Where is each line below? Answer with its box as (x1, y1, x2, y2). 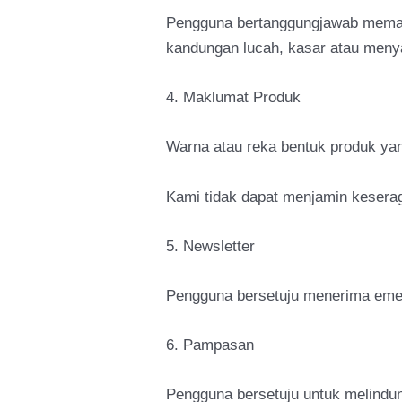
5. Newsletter (166, 237, 256, 255)
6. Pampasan (166, 336, 255, 354)
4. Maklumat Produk (166, 89, 301, 107)
